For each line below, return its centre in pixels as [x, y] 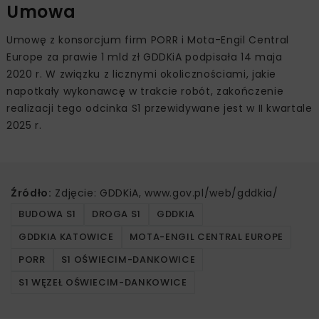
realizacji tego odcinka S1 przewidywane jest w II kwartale [159, 109]
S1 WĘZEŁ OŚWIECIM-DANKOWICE [103, 283]
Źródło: [31, 193]
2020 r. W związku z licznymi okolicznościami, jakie [142, 74]
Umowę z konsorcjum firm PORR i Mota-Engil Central [148, 40]
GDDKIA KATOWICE [66, 237]
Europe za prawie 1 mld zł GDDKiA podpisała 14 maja [145, 57]
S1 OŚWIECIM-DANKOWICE [128, 260]
